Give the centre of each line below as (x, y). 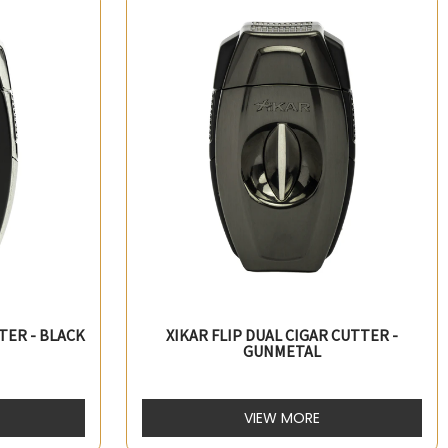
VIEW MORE (281, 418)
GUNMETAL (281, 351)
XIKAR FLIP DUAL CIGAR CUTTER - (281, 335)
